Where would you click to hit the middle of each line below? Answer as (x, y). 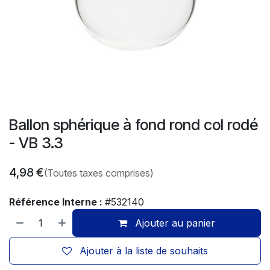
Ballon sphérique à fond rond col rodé (133, 125)
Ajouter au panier (174, 223)
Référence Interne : (57, 202)
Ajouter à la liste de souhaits (144, 251)
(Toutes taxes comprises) (99, 173)
